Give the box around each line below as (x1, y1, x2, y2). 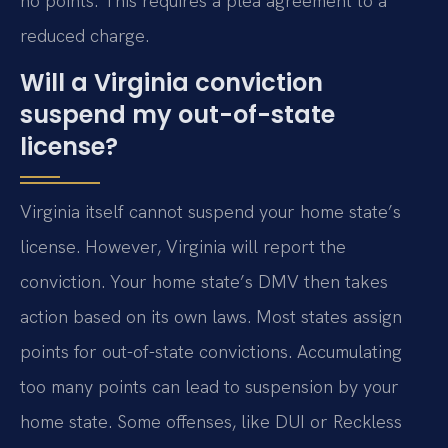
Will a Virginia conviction (20, 65, 323, 99)
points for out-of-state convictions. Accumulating (20, 339, 402, 363)
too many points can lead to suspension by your (20, 374, 399, 398)
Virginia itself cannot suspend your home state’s (20, 199, 401, 223)
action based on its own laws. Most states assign (20, 304, 402, 328)
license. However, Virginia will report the (20, 234, 346, 258)
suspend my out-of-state (20, 97, 335, 131)
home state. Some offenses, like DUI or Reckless (20, 409, 402, 433)
